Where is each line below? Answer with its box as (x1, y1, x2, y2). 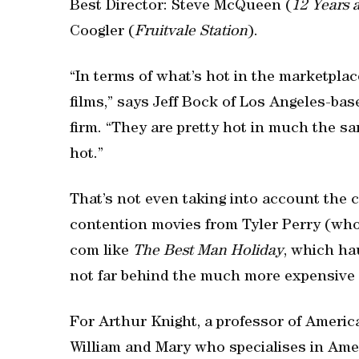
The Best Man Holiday (133, 244, 284, 260)
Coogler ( (70, 25, 135, 40)
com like (70, 244, 133, 260)
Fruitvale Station (135, 25, 248, 40)
